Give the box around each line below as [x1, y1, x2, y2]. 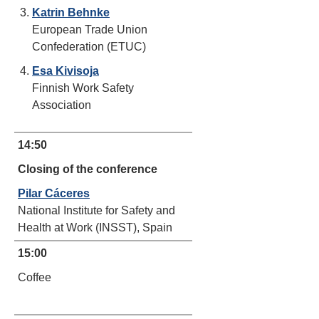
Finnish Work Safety [32, 82, 134, 94]
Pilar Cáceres [18, 187, 90, 199]
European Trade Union [32, 23, 147, 36]
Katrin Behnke [32, 6, 110, 19]
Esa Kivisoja [32, 65, 99, 77]
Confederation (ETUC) [32, 41, 146, 53]
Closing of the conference [18, 163, 157, 175]
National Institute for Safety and [18, 204, 175, 216]
